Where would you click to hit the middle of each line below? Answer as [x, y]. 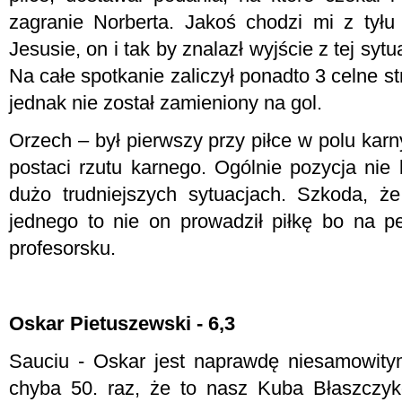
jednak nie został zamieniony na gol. [166, 103]
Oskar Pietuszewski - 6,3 [122, 323]
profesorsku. [62, 248]
